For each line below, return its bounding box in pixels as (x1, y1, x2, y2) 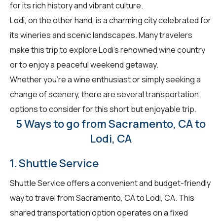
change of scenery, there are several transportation (10, 88, 199, 100)
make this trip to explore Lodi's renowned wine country (10, 44, 205, 55)
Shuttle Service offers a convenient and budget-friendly (10, 177, 211, 188)
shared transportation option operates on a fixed (10, 207, 188, 218)
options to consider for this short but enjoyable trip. (10, 103, 196, 114)
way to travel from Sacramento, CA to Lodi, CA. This (10, 192, 194, 203)
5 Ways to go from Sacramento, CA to (15, 116, 206, 131)
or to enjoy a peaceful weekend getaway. (10, 59, 158, 70)
